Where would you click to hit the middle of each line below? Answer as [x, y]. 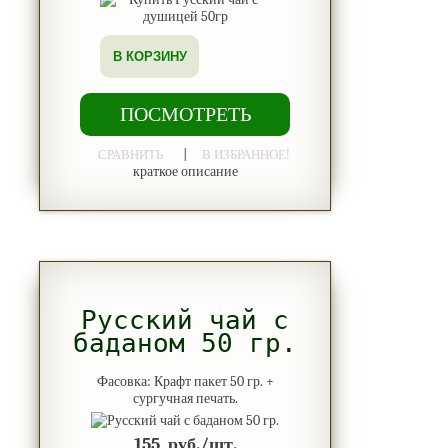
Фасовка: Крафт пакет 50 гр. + [185, 381]
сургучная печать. [185, 398]
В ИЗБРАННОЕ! [246, 154]
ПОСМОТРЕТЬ [185, 114]
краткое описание [185, 171]
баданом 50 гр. [185, 343]
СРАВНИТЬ [130, 154]
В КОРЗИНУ [149, 56]
